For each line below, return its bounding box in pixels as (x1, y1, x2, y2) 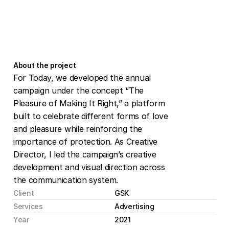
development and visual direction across (13, 162, 165, 172)
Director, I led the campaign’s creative (13, 149, 156, 159)
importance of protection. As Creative (13, 136, 158, 147)
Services (13, 202, 43, 211)
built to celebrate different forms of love (13, 111, 168, 121)
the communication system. (13, 175, 118, 185)
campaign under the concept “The (13, 85, 144, 96)
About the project (13, 61, 76, 70)
